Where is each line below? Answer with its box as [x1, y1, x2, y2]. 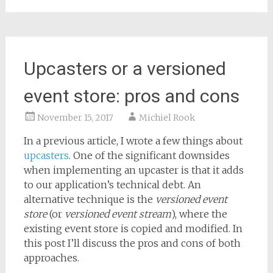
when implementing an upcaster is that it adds [23, 164, 244, 176]
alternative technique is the [23, 193, 155, 205]
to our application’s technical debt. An [23, 179, 201, 191]
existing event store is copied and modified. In [23, 222, 243, 235]
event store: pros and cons [23, 85, 239, 107]
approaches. [23, 252, 79, 264]
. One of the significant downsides [68, 149, 230, 161]
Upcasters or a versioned [23, 58, 226, 79]
